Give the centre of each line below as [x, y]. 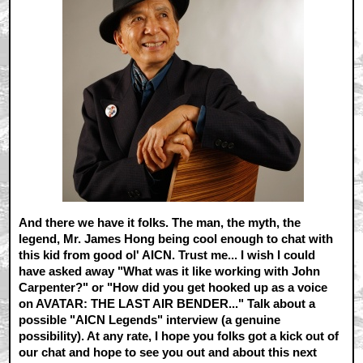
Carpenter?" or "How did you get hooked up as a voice [173, 288]
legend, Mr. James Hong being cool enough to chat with [176, 239]
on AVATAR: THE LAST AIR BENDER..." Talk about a [167, 304]
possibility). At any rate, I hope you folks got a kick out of [179, 336]
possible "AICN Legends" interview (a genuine [150, 320]
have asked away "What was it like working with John [170, 271]
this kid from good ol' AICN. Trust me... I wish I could [167, 255]
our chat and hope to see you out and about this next [168, 352]
